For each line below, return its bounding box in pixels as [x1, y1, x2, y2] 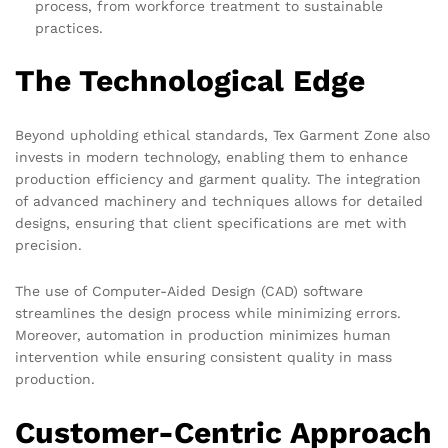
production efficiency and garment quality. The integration [15, 171, 421, 188]
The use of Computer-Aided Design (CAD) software [15, 283, 363, 300]
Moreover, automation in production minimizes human [15, 327, 391, 344]
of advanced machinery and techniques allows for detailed [15, 193, 423, 210]
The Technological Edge [15, 63, 365, 99]
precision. [15, 237, 82, 254]
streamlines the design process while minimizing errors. [15, 305, 401, 322]
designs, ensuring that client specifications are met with [15, 215, 407, 232]
